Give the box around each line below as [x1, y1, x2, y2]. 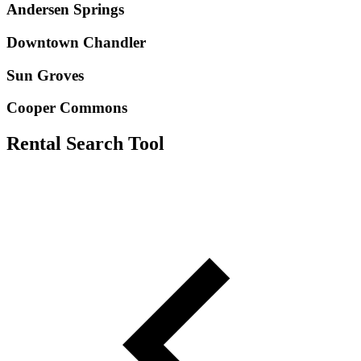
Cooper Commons [6, 99, 127, 117]
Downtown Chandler [6, 33, 146, 51]
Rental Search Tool [6, 133, 164, 155]
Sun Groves [6, 66, 84, 84]
